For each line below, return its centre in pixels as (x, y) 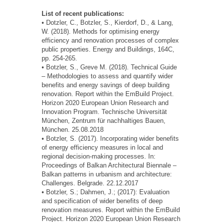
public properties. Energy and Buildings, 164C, (108, 50)
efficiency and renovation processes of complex (110, 41)
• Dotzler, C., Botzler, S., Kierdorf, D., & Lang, (108, 23)
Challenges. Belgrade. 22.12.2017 (90, 183)
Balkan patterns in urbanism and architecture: (107, 174)
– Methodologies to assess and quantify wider (107, 76)
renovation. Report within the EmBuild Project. (108, 94)
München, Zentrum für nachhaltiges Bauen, (104, 121)
